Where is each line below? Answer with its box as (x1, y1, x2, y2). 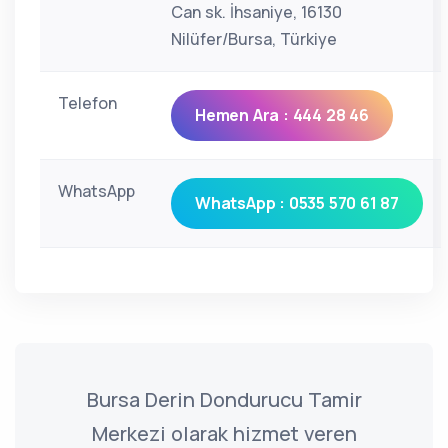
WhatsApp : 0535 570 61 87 (195, 192, 399, 214)
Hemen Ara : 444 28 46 (195, 104, 369, 126)
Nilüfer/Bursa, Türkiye (171, 28, 337, 50)
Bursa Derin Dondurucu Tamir (86, 386, 362, 413)
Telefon (58, 92, 117, 114)
